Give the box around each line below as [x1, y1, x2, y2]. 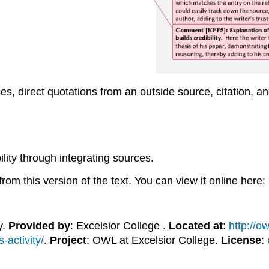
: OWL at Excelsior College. [86, 234, 221, 246]
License [220, 234, 261, 246]
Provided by [8, 219, 70, 232]
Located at [168, 219, 223, 232]
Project [49, 234, 86, 246]
